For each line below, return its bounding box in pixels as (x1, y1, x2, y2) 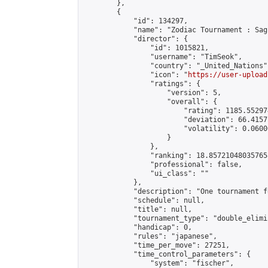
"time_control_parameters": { (83, 250, 251, 258)
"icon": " (83, 71, 188, 79)
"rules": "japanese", (83, 232, 217, 240)
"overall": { (83, 98, 217, 106)
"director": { (83, 35, 188, 43)
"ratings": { (83, 80, 200, 88)
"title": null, (83, 205, 192, 214)
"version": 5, (83, 89, 221, 97)
